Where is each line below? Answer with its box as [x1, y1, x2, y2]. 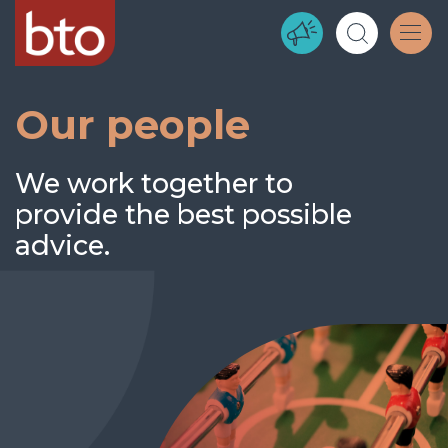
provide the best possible [15, 198, 352, 231]
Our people [15, 100, 250, 149]
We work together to [15, 167, 293, 200]
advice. [15, 229, 110, 262]
